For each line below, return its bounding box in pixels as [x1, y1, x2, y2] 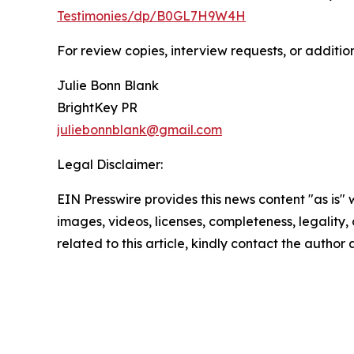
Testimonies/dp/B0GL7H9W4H [57, 7, 246, 24]
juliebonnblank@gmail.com [57, 121, 222, 137]
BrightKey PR [57, 99, 137, 115]
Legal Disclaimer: [57, 156, 163, 172]
